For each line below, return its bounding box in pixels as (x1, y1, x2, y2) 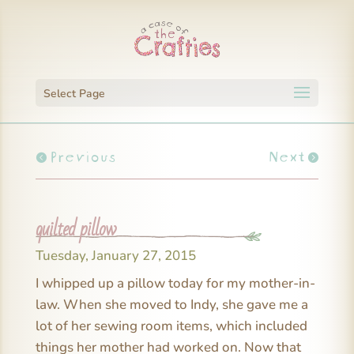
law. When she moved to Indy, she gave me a (35, 295, 308, 314)
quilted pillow (35, 210, 115, 248)
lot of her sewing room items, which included (35, 316, 307, 335)
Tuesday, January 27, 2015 (35, 246, 196, 265)
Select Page (43, 86, 105, 101)
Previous (49, 143, 116, 167)
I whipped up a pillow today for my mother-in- (35, 273, 315, 292)
